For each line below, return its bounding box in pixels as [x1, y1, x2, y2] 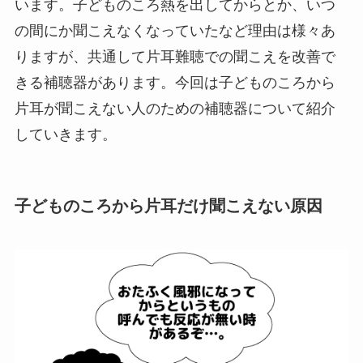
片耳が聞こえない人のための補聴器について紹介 [14, 100, 335, 117]
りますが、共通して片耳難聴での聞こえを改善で [14, 49, 335, 66]
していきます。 [14, 126, 117, 143]
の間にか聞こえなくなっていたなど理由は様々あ [14, 23, 335, 40]
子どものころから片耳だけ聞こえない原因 [14, 197, 322, 216]
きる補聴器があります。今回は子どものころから [14, 75, 335, 92]
